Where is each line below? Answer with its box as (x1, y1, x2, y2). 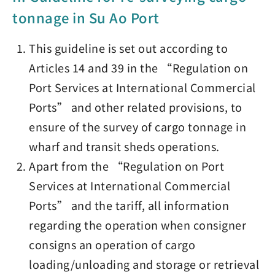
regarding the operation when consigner (29, 217, 247, 233)
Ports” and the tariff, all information (29, 197, 230, 213)
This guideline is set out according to (29, 40, 228, 56)
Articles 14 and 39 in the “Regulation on (29, 60, 249, 76)
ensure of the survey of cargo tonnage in (29, 118, 247, 134)
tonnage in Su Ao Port (12, 7, 160, 27)
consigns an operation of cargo (29, 236, 196, 252)
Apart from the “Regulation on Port (29, 158, 225, 174)
